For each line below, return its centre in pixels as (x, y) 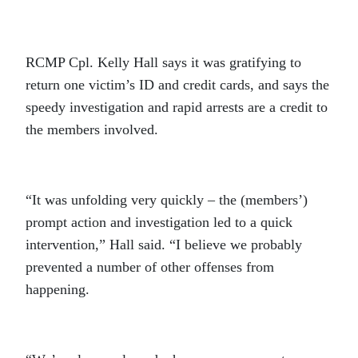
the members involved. (92, 129)
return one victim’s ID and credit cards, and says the (177, 85)
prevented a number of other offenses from (150, 267)
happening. (58, 289)
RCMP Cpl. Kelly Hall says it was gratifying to (163, 62)
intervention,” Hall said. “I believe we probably (164, 245)
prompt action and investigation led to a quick (159, 222)
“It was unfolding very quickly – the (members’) (167, 200)
